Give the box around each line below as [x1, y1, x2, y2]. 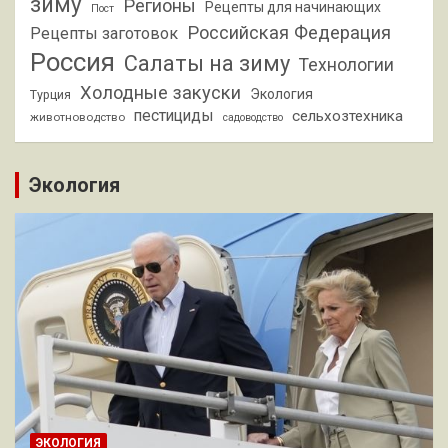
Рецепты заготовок [30, 23, 178, 43]
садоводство [223, 110, 283, 124]
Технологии [299, 54, 394, 75]
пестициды [134, 105, 214, 125]
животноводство [30, 109, 125, 124]
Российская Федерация [187, 21, 391, 43]
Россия [30, 46, 115, 77]
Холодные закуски [80, 81, 241, 103]
